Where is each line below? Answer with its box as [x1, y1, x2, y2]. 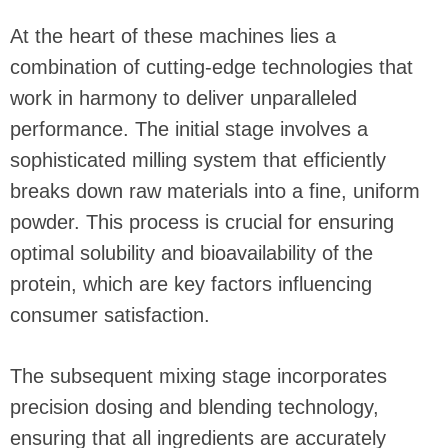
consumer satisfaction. [10, 304, 210, 326]
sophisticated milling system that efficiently [10, 149, 386, 171]
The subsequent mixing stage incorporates [10, 365, 387, 387]
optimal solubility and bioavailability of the [10, 242, 373, 264]
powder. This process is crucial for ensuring [10, 211, 394, 233]
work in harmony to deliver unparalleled [10, 87, 357, 109]
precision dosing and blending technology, [10, 396, 379, 418]
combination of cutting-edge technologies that [10, 56, 413, 78]
